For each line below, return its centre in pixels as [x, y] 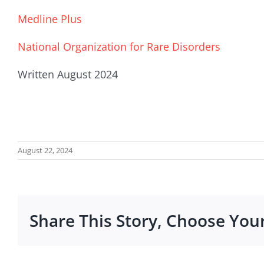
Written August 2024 [67, 74]
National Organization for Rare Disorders [119, 46]
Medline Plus [49, 19]
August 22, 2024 [45, 150]
